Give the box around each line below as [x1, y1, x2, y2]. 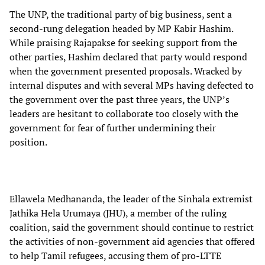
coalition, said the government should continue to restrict [9, 221, 254, 234]
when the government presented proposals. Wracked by [9, 64, 242, 78]
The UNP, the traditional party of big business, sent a [9, 8, 232, 21]
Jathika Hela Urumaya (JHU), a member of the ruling [9, 206, 227, 220]
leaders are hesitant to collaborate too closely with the [9, 107, 238, 121]
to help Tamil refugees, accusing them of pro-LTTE [9, 249, 221, 263]
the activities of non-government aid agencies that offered [9, 235, 255, 248]
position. [9, 135, 47, 149]
